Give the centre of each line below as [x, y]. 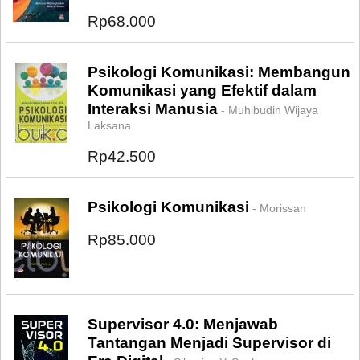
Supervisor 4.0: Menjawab [183, 324]
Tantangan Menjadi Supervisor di [209, 343]
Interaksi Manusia [153, 109]
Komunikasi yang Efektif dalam [202, 90]
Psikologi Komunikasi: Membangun [219, 72]
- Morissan [278, 208]
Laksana [109, 125]
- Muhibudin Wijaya [268, 110]
